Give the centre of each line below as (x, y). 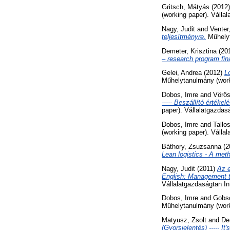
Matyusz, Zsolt (184, 220)
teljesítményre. (184, 36)
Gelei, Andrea (182, 73)
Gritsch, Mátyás (186, 7)
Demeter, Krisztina (189, 51)
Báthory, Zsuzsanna (191, 146)
